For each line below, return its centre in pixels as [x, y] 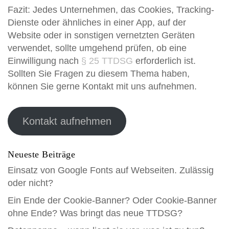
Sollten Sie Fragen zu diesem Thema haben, [99, 74]
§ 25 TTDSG [107, 61]
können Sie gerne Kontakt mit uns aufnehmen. [102, 86]
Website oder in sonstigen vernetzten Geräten [101, 35]
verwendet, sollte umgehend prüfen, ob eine [97, 48]
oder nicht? [30, 183]
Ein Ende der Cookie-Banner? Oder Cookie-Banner [112, 200]
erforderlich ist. [164, 61]
